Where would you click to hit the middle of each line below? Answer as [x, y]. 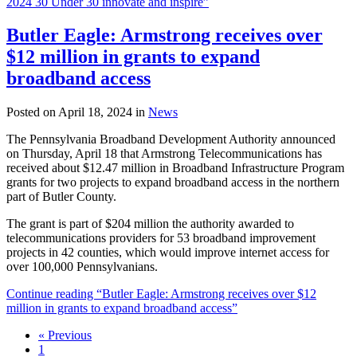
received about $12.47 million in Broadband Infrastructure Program [175, 168]
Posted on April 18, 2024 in [77, 112]
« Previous [65, 335]
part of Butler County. [61, 197]
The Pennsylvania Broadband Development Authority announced [171, 139]
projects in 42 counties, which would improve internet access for [168, 253]
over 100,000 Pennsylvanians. [82, 267]
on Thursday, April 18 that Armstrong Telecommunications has [164, 154]
